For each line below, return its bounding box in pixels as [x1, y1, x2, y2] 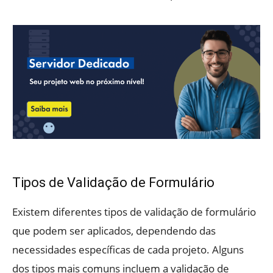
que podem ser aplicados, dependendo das [12, 224, 216, 238]
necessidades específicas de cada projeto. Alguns [12, 243, 244, 257]
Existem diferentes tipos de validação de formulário [12, 205, 256, 219]
